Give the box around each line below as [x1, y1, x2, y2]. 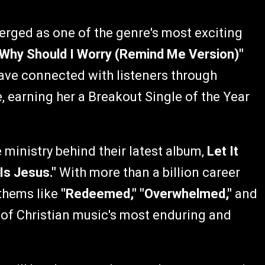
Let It [207, 144, 238, 159]
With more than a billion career [56, 165, 240, 180]
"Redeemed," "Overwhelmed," [61, 186, 232, 202]
